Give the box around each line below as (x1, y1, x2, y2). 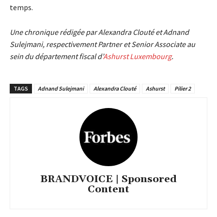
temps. (10, 2, 33, 12)
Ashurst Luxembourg (103, 51, 171, 61)
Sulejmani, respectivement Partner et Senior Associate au (10, 39, 195, 49)
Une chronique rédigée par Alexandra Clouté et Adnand (10, 27, 189, 37)
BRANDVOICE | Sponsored (40, 172, 177, 186)
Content (88, 183, 129, 196)
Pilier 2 (174, 84, 191, 92)
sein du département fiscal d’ (10, 51, 103, 61)
